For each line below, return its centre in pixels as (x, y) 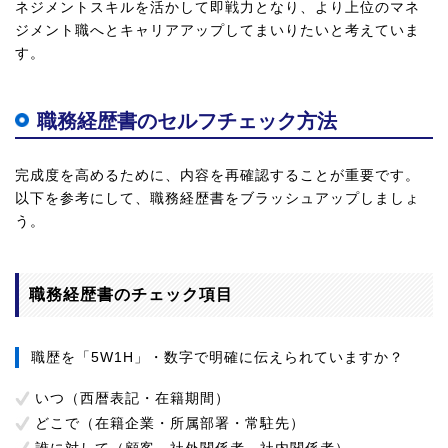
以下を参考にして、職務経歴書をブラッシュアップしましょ (217, 198)
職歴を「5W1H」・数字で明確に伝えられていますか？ (217, 357)
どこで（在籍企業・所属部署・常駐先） (170, 423)
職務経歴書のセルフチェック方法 (187, 121)
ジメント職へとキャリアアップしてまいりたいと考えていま (217, 30)
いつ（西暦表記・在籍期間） (132, 398)
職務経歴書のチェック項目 (131, 294)
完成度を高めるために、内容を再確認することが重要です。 (217, 175)
